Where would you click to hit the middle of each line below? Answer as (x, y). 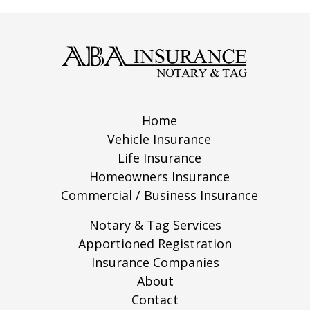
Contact (155, 300)
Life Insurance (159, 158)
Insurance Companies (155, 262)
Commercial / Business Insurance (159, 195)
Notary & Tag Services (155, 225)
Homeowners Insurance (159, 176)
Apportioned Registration (155, 244)
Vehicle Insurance (159, 139)
